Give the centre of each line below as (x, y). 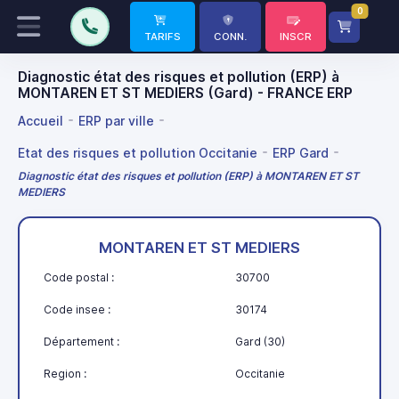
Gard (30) (260, 342)
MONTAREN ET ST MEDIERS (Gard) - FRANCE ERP (185, 93)
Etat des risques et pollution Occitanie (138, 152)
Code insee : (77, 310)
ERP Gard (301, 152)
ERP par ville (116, 120)
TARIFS (163, 37)
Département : (81, 342)
